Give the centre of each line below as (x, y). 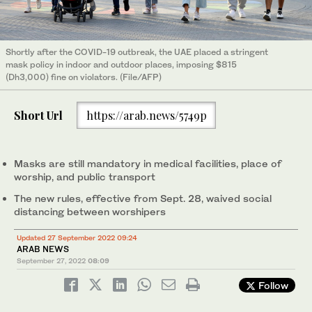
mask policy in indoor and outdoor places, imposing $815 (121, 65)
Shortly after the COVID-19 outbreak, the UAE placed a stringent (137, 52)
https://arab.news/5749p (146, 115)
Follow (272, 286)
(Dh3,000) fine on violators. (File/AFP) (84, 77)
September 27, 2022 (51, 261)
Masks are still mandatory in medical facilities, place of (148, 164)
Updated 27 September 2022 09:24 (77, 238)
